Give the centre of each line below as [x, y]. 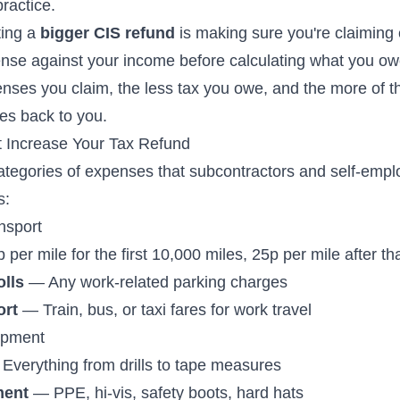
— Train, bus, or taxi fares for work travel [165, 310]
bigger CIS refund [108, 33]
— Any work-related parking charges [156, 282]
